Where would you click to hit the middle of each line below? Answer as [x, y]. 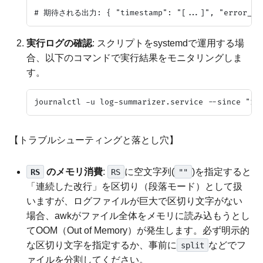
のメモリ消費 [73, 171]
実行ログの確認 [60, 43]
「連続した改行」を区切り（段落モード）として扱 [135, 186]
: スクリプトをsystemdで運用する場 [168, 43]
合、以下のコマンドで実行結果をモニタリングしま [135, 58]
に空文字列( [150, 171]
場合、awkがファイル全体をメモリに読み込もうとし [139, 215]
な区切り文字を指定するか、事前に [102, 245]
